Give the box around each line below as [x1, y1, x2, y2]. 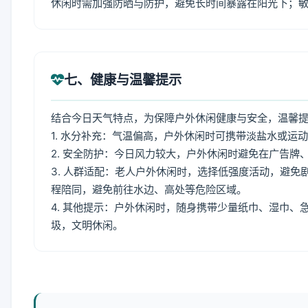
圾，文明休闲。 [51, 219, 123, 232]
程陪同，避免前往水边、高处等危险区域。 [51, 183, 247, 196]
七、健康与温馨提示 [64, 71, 181, 88]
